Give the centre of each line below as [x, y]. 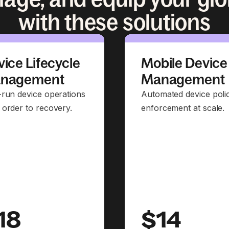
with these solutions [114, 22]
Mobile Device [185, 63]
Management [183, 79]
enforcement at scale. [183, 108]
